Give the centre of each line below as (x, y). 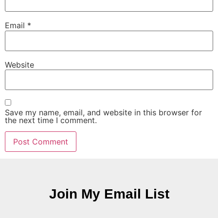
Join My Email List (109, 194)
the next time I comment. (51, 120)
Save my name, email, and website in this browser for (103, 113)
